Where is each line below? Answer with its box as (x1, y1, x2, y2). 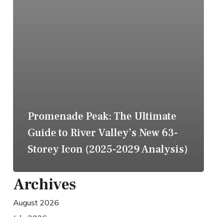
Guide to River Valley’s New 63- (27, 126, 178, 140)
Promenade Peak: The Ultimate (27, 109, 176, 124)
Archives (13, 174, 76, 195)
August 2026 (13, 198, 59, 208)
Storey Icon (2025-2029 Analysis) (27, 142, 188, 156)
